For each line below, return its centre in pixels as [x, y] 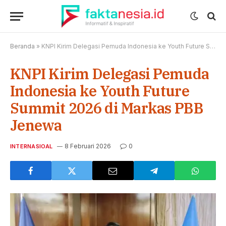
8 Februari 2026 [88, 146]
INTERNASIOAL [32, 146]
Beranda [22, 46]
